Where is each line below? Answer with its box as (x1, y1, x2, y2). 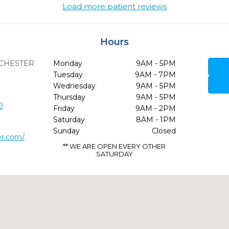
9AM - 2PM (135, 104, 176, 113)
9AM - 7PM (134, 70, 176, 79)
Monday (53, 59, 82, 68)
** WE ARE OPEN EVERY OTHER (63, 142, 166, 150)
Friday (53, 104, 75, 113)
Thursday (53, 93, 85, 102)
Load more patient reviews (62, 2, 167, 11)
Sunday (53, 126, 80, 135)
